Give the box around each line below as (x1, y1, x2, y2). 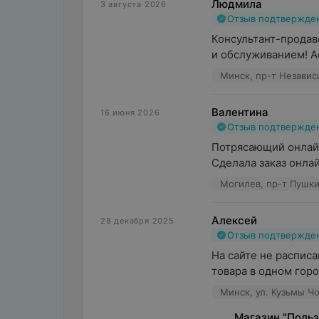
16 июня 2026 (100, 108, 160, 117)
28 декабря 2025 (100, 216, 174, 226)
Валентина (211, 105, 268, 119)
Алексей (211, 214, 257, 227)
